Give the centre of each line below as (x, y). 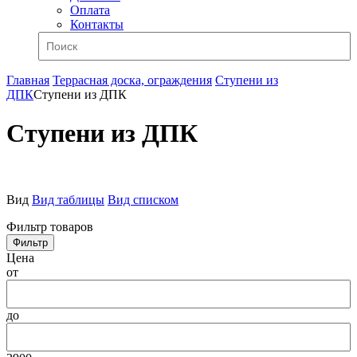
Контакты (97, 24)
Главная (28, 80)
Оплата (90, 10)
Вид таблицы (68, 199)
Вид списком (143, 199)
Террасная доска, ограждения (132, 80)
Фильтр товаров (50, 226)
